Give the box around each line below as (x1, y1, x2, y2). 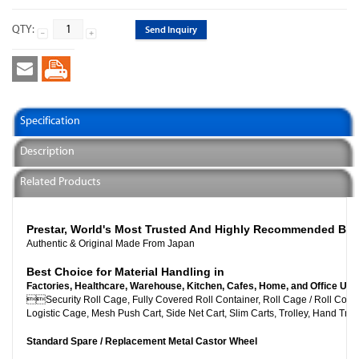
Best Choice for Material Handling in (26, 265, 224, 278)
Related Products (20, 175, 101, 188)
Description (20, 144, 75, 158)
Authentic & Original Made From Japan (26, 238, 195, 249)
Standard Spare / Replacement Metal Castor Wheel (26, 336, 257, 347)
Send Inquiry (145, 23, 197, 35)
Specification (20, 114, 80, 127)
